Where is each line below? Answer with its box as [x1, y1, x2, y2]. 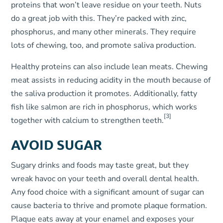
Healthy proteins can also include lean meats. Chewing [11, 61, 208, 72]
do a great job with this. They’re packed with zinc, [11, 13, 187, 24]
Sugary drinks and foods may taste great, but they [11, 160, 189, 171]
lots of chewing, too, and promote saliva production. [11, 40, 197, 51]
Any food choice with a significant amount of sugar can [11, 187, 205, 198]
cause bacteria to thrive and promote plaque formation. [11, 200, 208, 211]
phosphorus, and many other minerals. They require [11, 26, 197, 37]
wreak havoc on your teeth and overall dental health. [11, 173, 200, 184]
